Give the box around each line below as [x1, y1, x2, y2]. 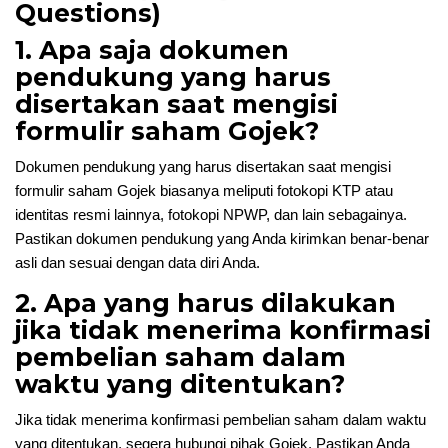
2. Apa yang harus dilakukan [15, 288, 396, 318]
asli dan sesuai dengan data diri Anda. [15, 254, 260, 271]
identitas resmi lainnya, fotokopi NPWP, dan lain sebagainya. [15, 206, 407, 223]
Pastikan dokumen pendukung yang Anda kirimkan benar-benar [15, 230, 429, 247]
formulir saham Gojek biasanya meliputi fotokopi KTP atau [15, 182, 393, 199]
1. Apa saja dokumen [15, 35, 289, 65]
